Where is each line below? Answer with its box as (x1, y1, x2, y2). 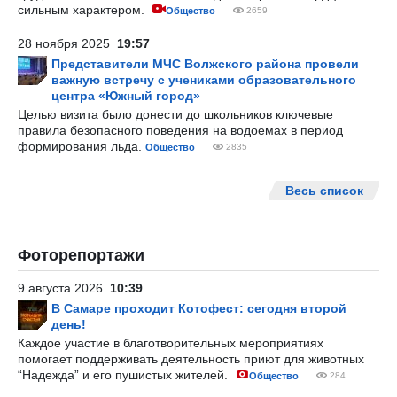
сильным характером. (18, 3, 148, 17)
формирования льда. (18, 139, 145, 153)
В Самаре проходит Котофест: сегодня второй (51, 301, 346, 315)
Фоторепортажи (18, 246, 144, 264)
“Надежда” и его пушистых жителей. (18, 368, 231, 382)
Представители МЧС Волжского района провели (51, 57, 359, 71)
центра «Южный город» (51, 89, 200, 103)
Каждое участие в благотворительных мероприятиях (18, 336, 323, 350)
